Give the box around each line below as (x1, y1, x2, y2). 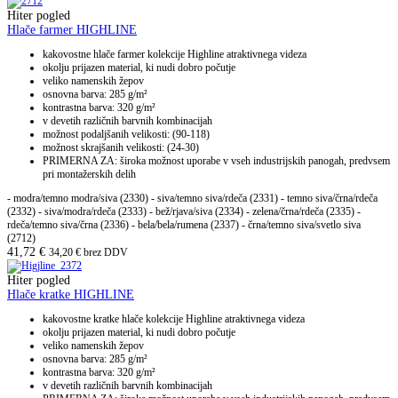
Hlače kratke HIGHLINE (7, 288, 134, 302)
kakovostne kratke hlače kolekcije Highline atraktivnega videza (43, 313, 305, 326)
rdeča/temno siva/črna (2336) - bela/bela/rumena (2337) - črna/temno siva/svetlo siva (7, 219, 361, 232)
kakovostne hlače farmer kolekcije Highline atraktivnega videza (43, 48, 306, 61)
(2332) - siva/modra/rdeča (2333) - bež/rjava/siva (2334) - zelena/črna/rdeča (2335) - (7, 205, 361, 219)
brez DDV (81, 247, 128, 259)
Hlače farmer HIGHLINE (7, 23, 137, 37)
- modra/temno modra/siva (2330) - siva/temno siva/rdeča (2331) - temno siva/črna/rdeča (7, 192, 378, 205)
